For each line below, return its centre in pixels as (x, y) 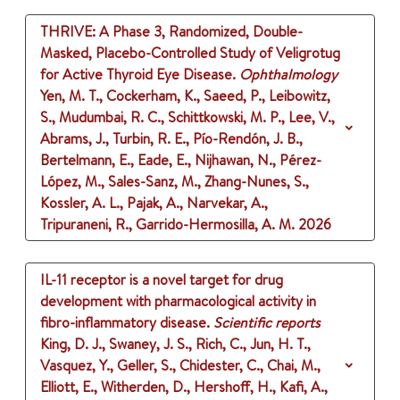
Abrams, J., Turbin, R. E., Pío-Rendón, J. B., (171, 139)
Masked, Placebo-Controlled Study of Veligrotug (190, 53)
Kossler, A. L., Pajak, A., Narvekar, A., (154, 203)
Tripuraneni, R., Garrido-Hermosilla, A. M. (167, 225)
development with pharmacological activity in (178, 301)
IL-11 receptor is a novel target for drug (162, 280)
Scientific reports (267, 323)
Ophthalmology (288, 75)
